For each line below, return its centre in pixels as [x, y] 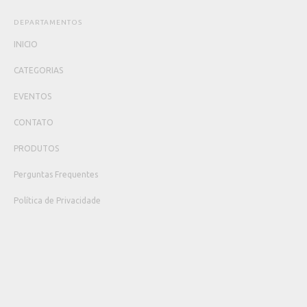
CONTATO [34, 122]
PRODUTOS [37, 148]
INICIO [26, 44]
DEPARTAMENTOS [48, 22]
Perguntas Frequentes [56, 174]
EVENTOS [33, 96]
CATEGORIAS [39, 70]
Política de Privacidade [58, 200]
